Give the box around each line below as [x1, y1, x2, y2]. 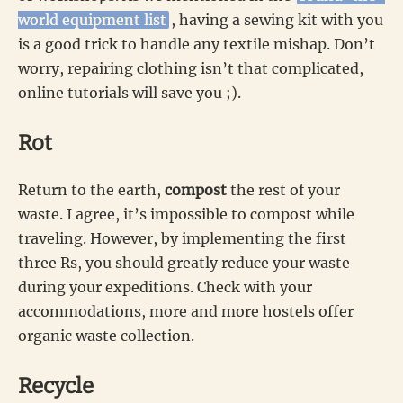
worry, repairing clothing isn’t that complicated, [18, 58, 363, 77]
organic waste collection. [18, 326, 194, 345]
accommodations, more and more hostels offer [18, 301, 354, 320]
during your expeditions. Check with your [18, 277, 312, 296]
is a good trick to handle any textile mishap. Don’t [18, 34, 375, 53]
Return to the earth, [18, 180, 165, 199]
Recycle [18, 372, 94, 399]
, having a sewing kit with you [171, 10, 383, 29]
